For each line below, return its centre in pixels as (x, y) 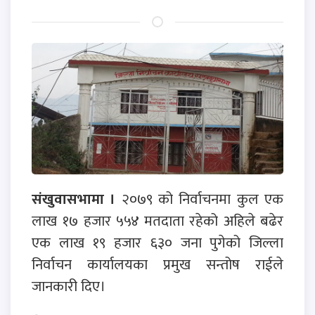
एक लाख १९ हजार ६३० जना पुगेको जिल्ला (157, 243)
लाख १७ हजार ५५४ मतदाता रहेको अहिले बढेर (157, 221)
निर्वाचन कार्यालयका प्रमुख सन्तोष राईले (157, 264)
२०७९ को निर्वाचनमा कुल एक (200, 199)
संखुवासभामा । (74, 199)
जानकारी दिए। (69, 286)
